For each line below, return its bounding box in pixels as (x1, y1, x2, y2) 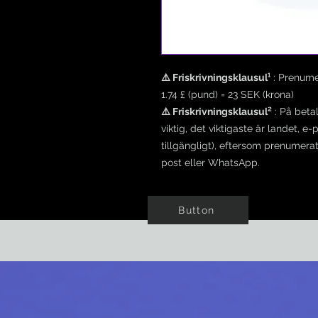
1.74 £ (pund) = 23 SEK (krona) (161, 89, 294, 100)
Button (178, 204, 215, 216)
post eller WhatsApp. (161, 157, 260, 168)
